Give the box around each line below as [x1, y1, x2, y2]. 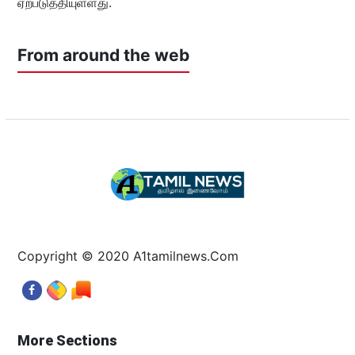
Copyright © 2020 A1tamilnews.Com [17, 248, 239, 265]
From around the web [17, 45, 189, 66]
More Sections [17, 332, 117, 349]
